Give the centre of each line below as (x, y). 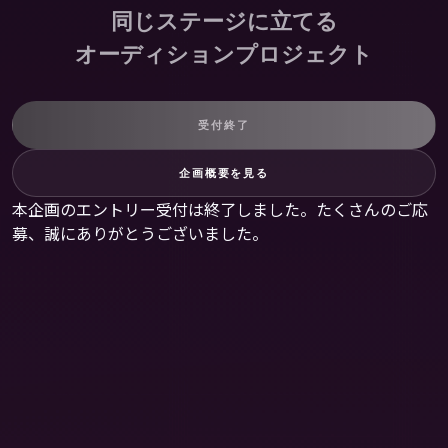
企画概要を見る (224, 172)
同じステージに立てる (224, 21)
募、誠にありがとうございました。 (140, 233)
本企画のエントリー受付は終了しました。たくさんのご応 (220, 209)
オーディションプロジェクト (224, 54)
